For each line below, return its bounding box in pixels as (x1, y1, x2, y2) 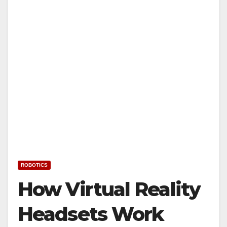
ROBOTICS (21, 162, 48, 168)
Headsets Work (18, 202, 164, 226)
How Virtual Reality (18, 177, 200, 201)
